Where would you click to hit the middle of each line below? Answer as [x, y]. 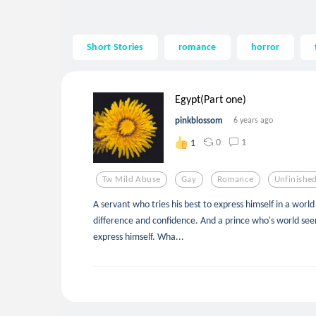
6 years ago [253, 120]
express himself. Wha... [139, 236]
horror [265, 47]
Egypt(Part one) [211, 99]
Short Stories [115, 47]
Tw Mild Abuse [132, 179]
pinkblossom [199, 120]
